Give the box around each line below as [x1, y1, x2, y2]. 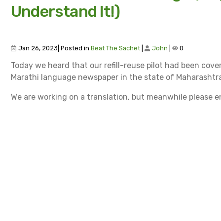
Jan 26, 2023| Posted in [17, 44, 91, 52]
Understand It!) [11, 1, 120, 21]
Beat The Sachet [91, 44, 140, 52]
